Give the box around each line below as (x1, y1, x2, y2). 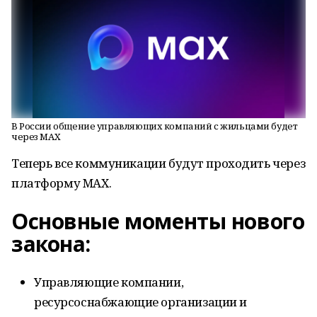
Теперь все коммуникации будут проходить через (11, 155, 306, 171)
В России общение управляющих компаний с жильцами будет (11, 120, 298, 132)
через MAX (11, 130, 61, 143)
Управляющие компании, (34, 274, 184, 290)
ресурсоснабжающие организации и (34, 294, 247, 310)
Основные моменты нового (11, 207, 305, 236)
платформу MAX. (11, 175, 112, 191)
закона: (11, 229, 91, 258)
